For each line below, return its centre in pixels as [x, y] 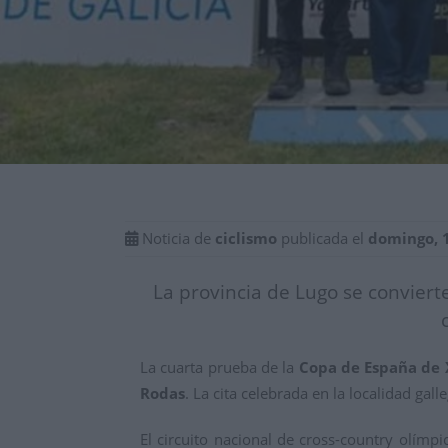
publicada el [322, 238]
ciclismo [246, 238]
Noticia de [176, 238]
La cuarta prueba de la [219, 367]
